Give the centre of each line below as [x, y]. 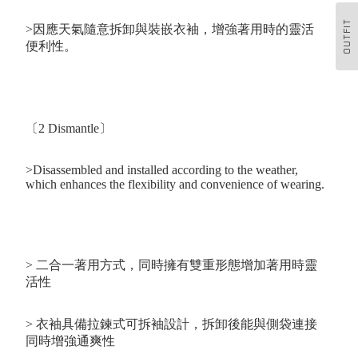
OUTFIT [346, 36]
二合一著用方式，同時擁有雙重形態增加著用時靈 [177, 265]
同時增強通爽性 [70, 341]
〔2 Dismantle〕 [69, 129]
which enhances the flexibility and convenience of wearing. [175, 185]
